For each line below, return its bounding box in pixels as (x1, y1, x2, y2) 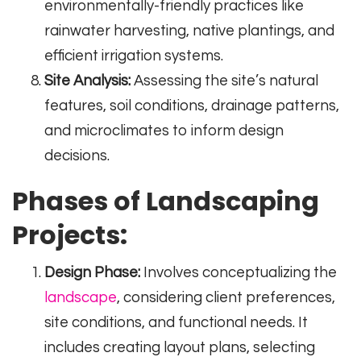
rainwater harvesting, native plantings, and (44, 23, 334, 39)
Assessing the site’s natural (131, 73, 318, 89)
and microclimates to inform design (44, 123, 284, 139)
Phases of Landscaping (12, 183, 319, 220)
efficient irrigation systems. (44, 48, 223, 64)
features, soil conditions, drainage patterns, (44, 98, 339, 114)
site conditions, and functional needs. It (44, 315, 308, 331)
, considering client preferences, (117, 290, 335, 306)
